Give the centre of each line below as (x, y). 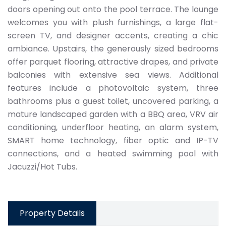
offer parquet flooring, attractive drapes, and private (113, 62)
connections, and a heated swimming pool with (113, 154)
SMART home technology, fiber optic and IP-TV (113, 140)
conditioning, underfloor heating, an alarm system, (113, 127)
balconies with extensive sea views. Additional (113, 75)
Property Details (52, 213)
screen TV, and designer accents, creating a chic (113, 36)
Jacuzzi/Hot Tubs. (42, 167)
